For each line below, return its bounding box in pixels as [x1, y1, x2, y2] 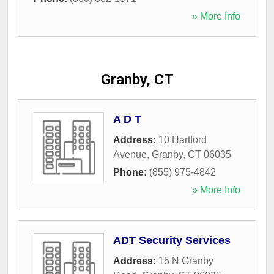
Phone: [113, 167, 149, 177]
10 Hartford [158, 135, 207, 145]
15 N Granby [158, 256, 213, 266]
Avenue [113, 149, 147, 160]
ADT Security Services [113, 234, 231, 246]
